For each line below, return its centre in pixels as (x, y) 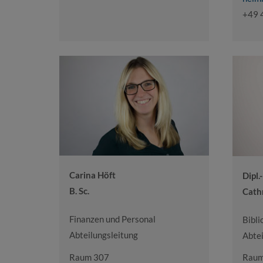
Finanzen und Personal (112, 219)
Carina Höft (92, 175)
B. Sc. (79, 191)
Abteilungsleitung (103, 235)
